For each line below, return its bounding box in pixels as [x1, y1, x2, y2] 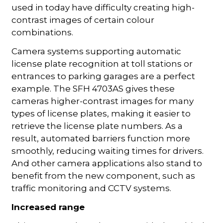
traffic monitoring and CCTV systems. [11, 183, 172, 193]
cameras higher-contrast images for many [11, 96, 194, 106]
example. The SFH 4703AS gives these [11, 83, 175, 94]
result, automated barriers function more [11, 133, 191, 143]
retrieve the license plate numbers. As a [11, 120, 183, 131]
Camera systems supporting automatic [11, 46, 182, 56]
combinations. [11, 27, 74, 37]
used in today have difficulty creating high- [11, 2, 195, 12]
